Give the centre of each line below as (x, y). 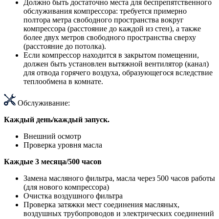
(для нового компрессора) (66, 187)
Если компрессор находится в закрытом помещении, (111, 55)
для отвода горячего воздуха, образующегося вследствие (118, 73)
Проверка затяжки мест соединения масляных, (101, 205)
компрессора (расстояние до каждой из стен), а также (112, 29)
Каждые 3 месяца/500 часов (53, 162)
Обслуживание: (44, 103)
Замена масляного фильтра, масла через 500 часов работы (119, 178)
